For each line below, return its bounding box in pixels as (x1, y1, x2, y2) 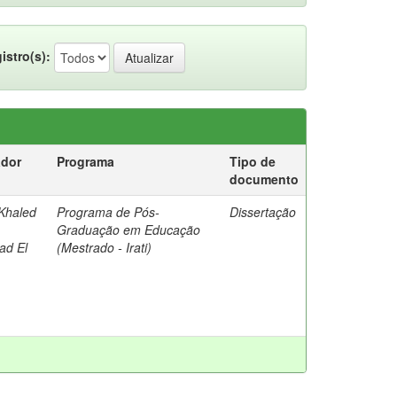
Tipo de (230, 152, 276, 170)
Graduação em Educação (57, 221, 200, 238)
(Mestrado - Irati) (57, 238, 152, 256)
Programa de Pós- (57, 203, 160, 221)
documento (230, 170, 299, 188)
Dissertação (230, 203, 296, 221)
